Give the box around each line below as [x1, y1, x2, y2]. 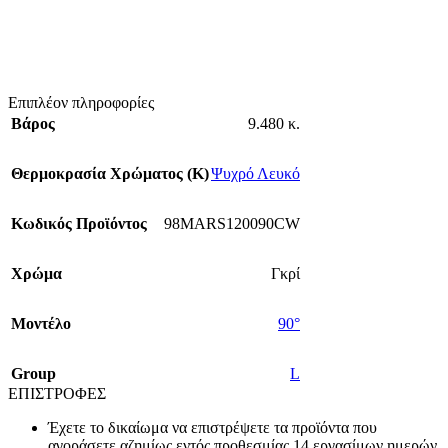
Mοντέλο [11, 315, 71, 333]
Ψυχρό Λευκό [211, 165, 300, 183]
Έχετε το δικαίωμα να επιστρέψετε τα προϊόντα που [48, 419, 377, 437]
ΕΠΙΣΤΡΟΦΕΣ [8, 385, 106, 403]
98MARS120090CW [164, 215, 300, 233]
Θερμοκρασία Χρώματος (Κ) [11, 165, 209, 183]
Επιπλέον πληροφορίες [8, 94, 154, 112]
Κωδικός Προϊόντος [11, 215, 147, 233]
